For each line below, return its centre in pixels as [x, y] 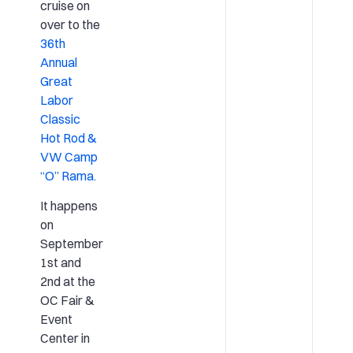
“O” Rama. [68, 175]
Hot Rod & [68, 137]
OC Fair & [67, 301]
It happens [69, 206]
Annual [58, 62]
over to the [70, 24]
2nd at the [67, 282]
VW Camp [69, 156]
